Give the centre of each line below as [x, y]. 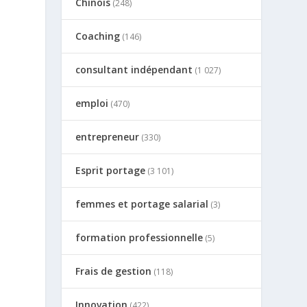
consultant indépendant [134, 70]
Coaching [98, 36]
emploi [92, 103]
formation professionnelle [139, 237]
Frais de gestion [114, 271]
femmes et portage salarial [142, 204]
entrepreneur [108, 137]
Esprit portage [111, 170]
